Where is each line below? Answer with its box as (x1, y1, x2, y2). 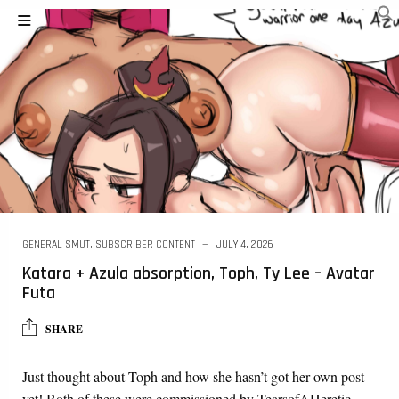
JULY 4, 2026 (216, 237, 273, 251)
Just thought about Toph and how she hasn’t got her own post (22, 366, 364, 386)
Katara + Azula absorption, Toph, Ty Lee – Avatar (22, 261, 375, 285)
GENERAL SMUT (22, 237, 90, 251)
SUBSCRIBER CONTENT (95, 237, 195, 251)
